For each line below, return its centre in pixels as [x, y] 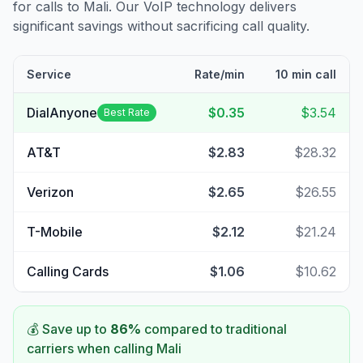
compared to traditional [214, 329]
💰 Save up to [68, 329]
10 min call [306, 74]
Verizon [50, 192]
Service [49, 74]
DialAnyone [62, 113]
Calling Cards [68, 271]
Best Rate [127, 112]
